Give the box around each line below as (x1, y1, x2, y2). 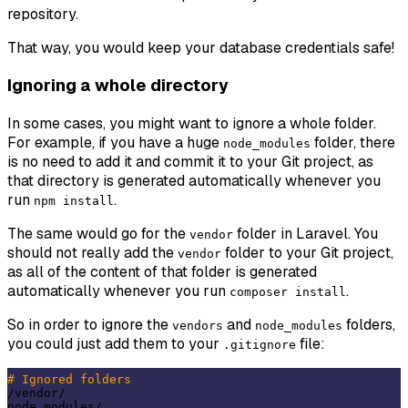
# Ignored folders (7, 372, 131, 386)
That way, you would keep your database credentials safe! (7, 37, 394, 57)
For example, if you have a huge (7, 133, 223, 153)
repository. (7, 4, 78, 24)
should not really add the (7, 243, 178, 263)
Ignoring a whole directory (7, 74, 229, 97)
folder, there (311, 133, 395, 153)
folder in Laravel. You (233, 224, 378, 244)
